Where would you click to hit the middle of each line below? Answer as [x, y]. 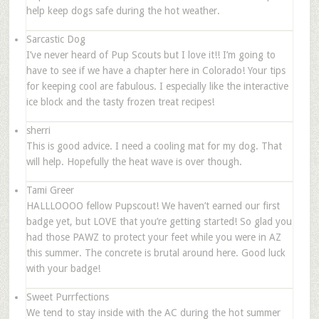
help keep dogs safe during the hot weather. [123, 10]
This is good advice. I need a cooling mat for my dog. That [154, 146]
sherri [38, 130]
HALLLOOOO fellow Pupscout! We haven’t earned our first [153, 205]
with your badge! [63, 268]
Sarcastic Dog [56, 39]
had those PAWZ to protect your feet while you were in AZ [153, 237]
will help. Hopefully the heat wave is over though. [134, 161]
